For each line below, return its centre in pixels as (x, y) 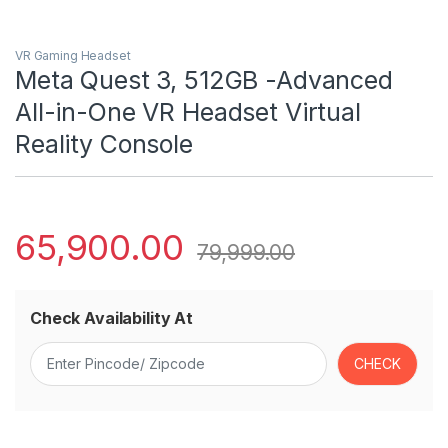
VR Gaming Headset (73, 55)
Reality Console (104, 143)
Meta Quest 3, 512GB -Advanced (204, 79)
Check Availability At (112, 317)
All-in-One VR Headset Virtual (188, 111)
